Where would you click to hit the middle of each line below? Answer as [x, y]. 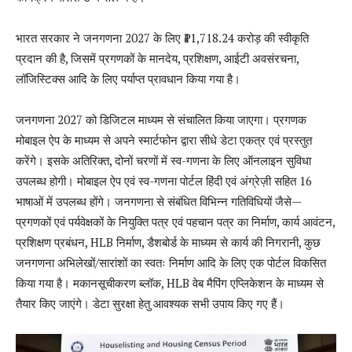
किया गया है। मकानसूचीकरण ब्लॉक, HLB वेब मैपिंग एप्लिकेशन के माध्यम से [170, 283]
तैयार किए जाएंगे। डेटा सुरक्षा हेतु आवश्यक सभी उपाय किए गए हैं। [150, 304]
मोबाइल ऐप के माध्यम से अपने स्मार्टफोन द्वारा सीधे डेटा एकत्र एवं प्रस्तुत [164, 140]
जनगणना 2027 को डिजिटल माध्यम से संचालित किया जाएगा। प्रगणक [161, 120]
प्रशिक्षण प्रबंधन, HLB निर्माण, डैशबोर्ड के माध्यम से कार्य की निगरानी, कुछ [168, 242]
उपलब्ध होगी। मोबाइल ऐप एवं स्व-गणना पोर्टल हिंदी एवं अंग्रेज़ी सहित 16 [164, 181]
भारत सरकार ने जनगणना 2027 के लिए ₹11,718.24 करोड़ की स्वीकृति [162, 38]
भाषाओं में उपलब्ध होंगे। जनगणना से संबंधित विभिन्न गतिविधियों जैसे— [158, 202]
